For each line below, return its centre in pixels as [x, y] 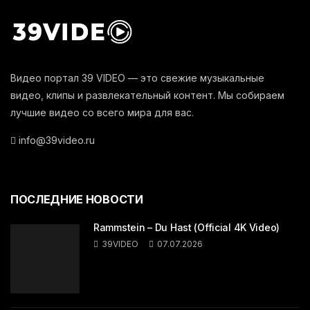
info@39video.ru [55, 140]
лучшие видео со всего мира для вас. [102, 113]
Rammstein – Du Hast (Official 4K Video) [187, 228]
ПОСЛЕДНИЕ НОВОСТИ [77, 200]
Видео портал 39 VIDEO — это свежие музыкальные [137, 78]
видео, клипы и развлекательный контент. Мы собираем [147, 95]
